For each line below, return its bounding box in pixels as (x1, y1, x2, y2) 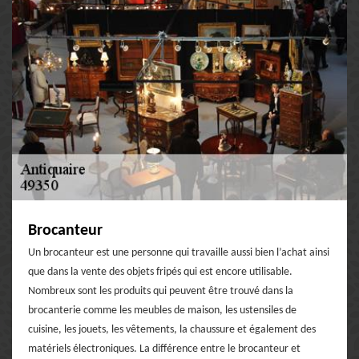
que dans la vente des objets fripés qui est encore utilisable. (28, 265, 292, 278)
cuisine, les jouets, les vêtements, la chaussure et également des (28, 323, 316, 336)
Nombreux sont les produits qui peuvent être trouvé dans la (28, 284, 293, 297)
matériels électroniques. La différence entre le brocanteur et (28, 342, 301, 355)
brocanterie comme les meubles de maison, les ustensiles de (28, 304, 296, 317)
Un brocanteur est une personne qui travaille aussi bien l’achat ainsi (28, 246, 329, 259)
